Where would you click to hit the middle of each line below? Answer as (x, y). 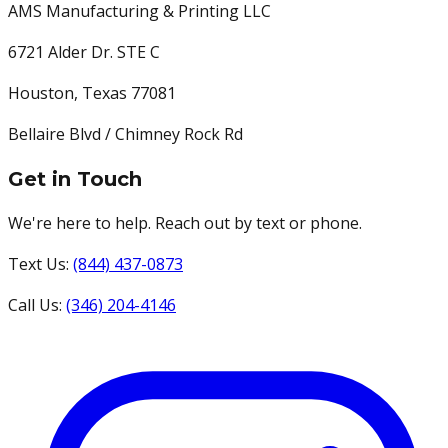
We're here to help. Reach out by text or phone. (185, 223)
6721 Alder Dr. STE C (84, 52)
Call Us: (35, 305)
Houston (41, 93)
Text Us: (38, 264)
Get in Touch (75, 179)
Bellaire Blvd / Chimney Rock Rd (125, 134)
